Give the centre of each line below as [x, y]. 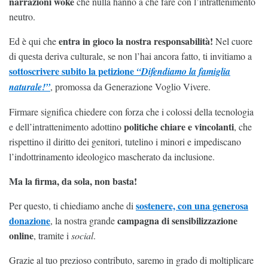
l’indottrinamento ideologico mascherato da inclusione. [112, 156]
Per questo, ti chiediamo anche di [72, 205]
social [81, 235]
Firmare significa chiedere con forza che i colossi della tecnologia [131, 111]
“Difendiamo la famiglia [183, 71]
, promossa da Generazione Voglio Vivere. [130, 86]
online [21, 235]
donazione [30, 220]
